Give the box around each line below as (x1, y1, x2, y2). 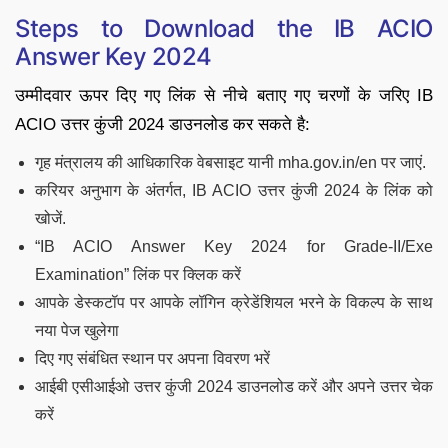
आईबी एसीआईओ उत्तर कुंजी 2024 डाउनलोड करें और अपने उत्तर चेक (35, 378, 433, 396)
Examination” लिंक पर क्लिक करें (35, 266, 241, 284)
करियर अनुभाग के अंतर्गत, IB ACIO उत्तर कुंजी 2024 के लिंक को (35, 182, 433, 200)
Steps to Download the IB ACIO (15, 14, 433, 44)
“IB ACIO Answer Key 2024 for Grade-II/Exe (35, 238, 433, 256)
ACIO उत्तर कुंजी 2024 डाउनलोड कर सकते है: (15, 115, 310, 135)
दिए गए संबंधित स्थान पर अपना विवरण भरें (35, 350, 270, 368)
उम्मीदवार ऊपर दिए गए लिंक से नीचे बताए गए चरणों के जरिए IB (15, 86, 433, 106)
